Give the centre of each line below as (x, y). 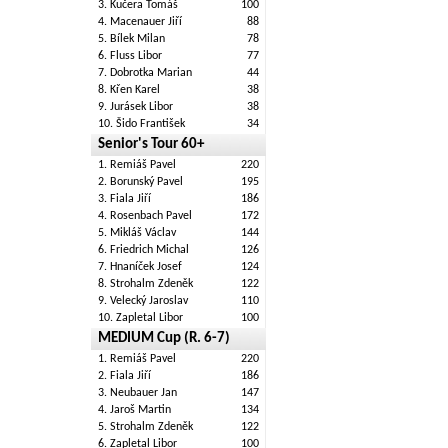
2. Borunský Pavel (140, 182)
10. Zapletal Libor (140, 318)
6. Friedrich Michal (143, 250)
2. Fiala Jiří (124, 376)
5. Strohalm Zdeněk (145, 427)
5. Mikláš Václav (137, 233)
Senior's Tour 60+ (151, 144)
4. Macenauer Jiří (140, 22)
